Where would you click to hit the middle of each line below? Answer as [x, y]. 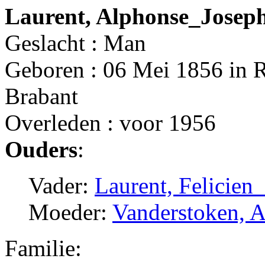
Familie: [43, 248]
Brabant [41, 96]
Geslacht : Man [75, 43]
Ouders [41, 149]
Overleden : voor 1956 [110, 122]
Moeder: [70, 212]
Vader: [62, 185]
